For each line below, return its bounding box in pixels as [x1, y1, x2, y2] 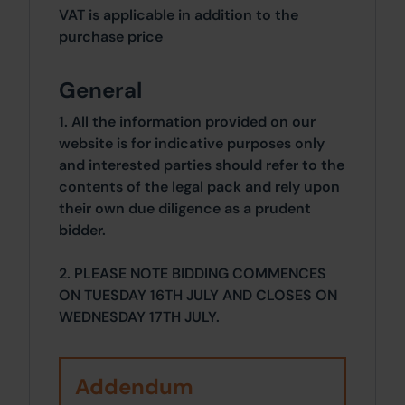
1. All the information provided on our [59, 111, 316, 131]
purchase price [59, 26, 163, 46]
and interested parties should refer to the [59, 155, 344, 174]
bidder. [59, 220, 106, 240]
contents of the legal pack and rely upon [59, 176, 340, 196]
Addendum [75, 372, 193, 400]
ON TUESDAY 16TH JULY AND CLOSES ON [59, 285, 337, 305]
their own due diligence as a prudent [59, 198, 311, 218]
